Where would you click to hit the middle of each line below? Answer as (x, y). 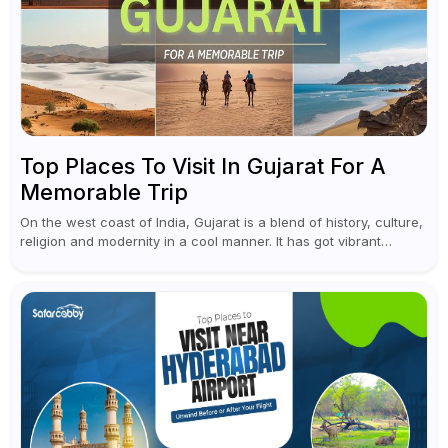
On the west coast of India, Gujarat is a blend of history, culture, (222, 221)
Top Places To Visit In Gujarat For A (203, 165)
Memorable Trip (104, 191)
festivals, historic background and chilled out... (166, 259)
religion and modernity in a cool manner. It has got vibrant (201, 240)
